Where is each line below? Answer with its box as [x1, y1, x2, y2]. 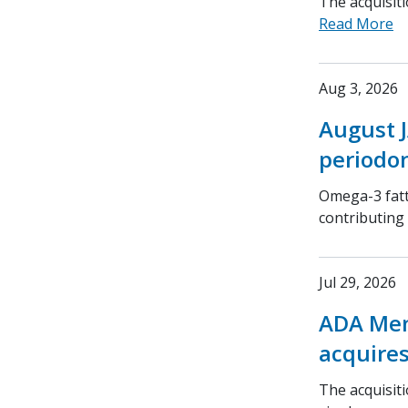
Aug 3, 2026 [319, 78, 398, 98]
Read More [319, 14, 393, 34]
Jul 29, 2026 [319, 272, 396, 292]
